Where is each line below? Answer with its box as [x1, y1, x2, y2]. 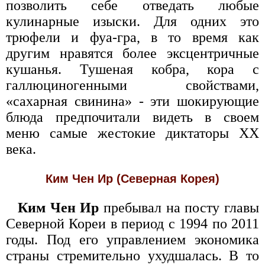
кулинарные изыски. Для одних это [6, 14, 259, 29]
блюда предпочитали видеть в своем [6, 109, 259, 125]
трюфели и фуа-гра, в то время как [6, 30, 259, 45]
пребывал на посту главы [99, 200, 260, 215]
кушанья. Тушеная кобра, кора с [6, 62, 259, 77]
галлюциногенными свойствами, [6, 77, 259, 93]
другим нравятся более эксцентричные [6, 46, 259, 61]
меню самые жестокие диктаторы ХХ [6, 125, 259, 141]
